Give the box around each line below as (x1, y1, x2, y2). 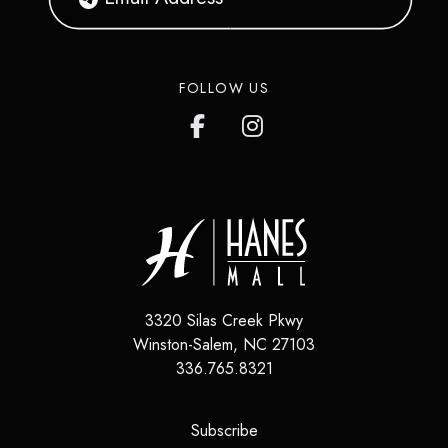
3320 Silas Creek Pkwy (145, 309, 303, 333)
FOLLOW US (178, 77, 270, 98)
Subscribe (190, 419, 258, 443)
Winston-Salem (133, 333, 233, 357)
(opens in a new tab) (256, 418, 397, 442)
